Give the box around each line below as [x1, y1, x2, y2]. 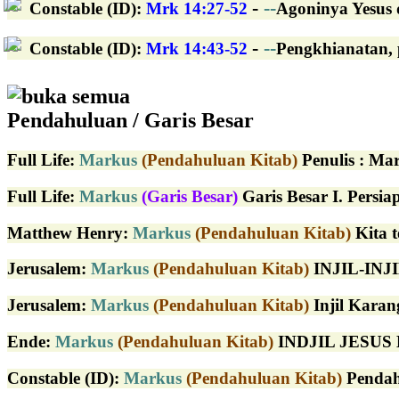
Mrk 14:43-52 [146, 38, 248, 58]
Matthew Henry [7, 223, 123, 242]
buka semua [21, 85, 130, 109]
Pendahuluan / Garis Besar [7, 109, 254, 133]
